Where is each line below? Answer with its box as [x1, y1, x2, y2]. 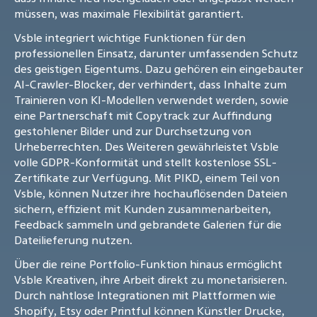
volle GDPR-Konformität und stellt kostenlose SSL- [14, 154, 277, 171]
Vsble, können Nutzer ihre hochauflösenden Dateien [14, 185, 287, 202]
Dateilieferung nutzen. [14, 232, 132, 248]
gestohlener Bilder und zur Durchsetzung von [14, 123, 251, 139]
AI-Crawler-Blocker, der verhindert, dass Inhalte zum [14, 76, 287, 93]
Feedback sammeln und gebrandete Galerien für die [14, 217, 282, 233]
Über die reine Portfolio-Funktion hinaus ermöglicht [14, 256, 282, 272]
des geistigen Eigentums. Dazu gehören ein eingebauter [14, 61, 303, 77]
